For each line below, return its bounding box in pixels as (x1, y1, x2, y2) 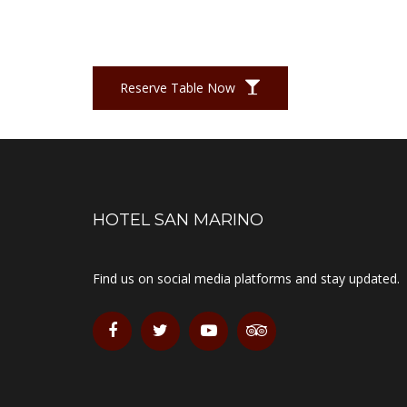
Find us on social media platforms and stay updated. (93, 269, 400, 287)
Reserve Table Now (120, 78, 239, 96)
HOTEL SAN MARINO (93, 209, 263, 230)
